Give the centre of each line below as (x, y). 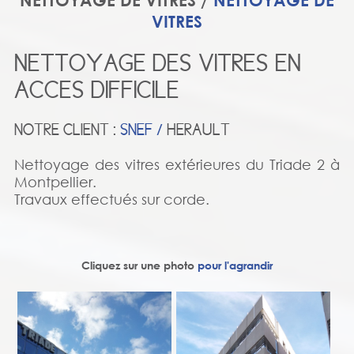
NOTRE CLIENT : (67, 130)
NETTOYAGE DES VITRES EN (157, 63)
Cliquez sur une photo (139, 265)
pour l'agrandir (235, 265)
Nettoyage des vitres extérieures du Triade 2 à (177, 165)
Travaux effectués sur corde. (111, 200)
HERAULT (198, 130)
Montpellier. (55, 182)
